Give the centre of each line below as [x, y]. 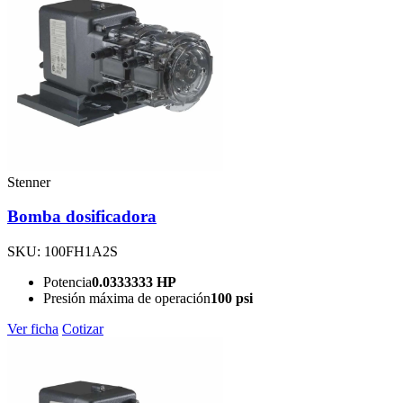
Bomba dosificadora [82, 217]
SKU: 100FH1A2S [63, 252]
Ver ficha [33, 329]
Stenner [29, 182]
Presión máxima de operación [127, 299]
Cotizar [83, 329]
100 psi [232, 299]
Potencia [67, 282]
